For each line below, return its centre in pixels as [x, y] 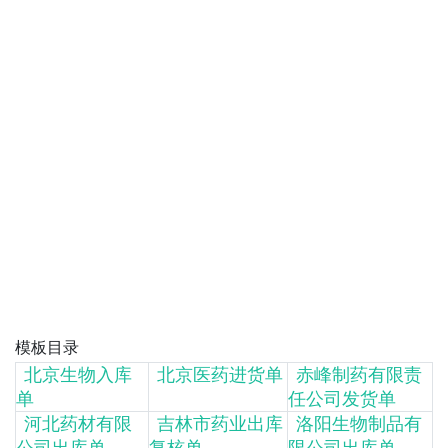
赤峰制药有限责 [359, 374]
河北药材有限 [78, 423]
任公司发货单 [342, 398]
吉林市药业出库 [220, 423]
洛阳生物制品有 [359, 423]
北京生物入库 [78, 374]
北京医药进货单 [220, 374]
